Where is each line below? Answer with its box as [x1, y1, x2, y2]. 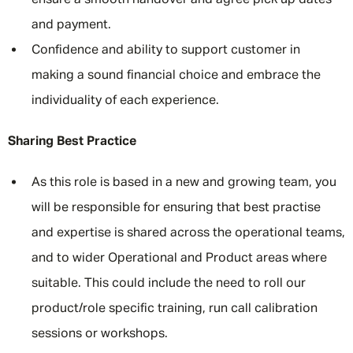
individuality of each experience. [32, 95, 219, 107]
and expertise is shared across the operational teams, [32, 227, 345, 240]
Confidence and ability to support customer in [32, 44, 300, 57]
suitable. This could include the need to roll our [32, 277, 306, 290]
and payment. [32, 19, 111, 32]
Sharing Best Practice [8, 136, 136, 148]
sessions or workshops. [32, 328, 171, 340]
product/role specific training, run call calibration [32, 303, 318, 315]
